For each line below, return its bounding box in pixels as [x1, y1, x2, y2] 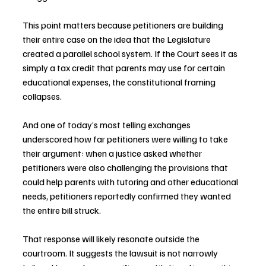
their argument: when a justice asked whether [23, 147, 204, 160]
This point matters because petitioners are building [23, 19, 225, 31]
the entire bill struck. [23, 204, 101, 217]
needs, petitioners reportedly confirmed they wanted [23, 190, 233, 202]
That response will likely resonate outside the [23, 233, 201, 245]
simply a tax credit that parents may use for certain [23, 62, 227, 74]
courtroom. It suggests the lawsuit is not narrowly [23, 247, 220, 259]
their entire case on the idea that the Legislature [23, 33, 213, 46]
